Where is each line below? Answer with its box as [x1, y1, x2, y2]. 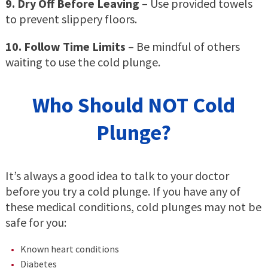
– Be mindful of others [125, 39, 240, 54]
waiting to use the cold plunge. [5, 54, 160, 70]
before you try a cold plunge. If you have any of [5, 184, 240, 199]
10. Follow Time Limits [5, 39, 126, 54]
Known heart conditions [20, 243, 119, 255]
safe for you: [5, 215, 66, 230]
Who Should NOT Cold [32, 92, 236, 119]
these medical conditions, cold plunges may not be [5, 199, 261, 215]
